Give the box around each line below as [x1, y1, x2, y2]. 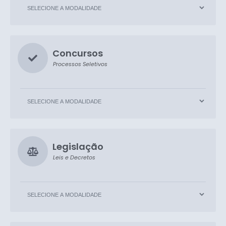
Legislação [52, 140, 103, 153]
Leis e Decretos [53, 153, 95, 161]
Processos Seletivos [53, 60, 107, 68]
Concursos [52, 47, 103, 60]
